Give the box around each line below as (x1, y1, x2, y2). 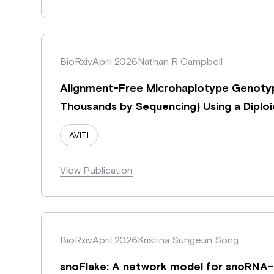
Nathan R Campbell (138, 55, 223, 67)
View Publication (60, 164, 133, 176)
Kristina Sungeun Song (138, 234, 239, 245)
